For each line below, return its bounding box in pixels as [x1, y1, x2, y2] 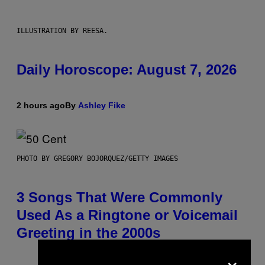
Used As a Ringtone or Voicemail [17, 206, 238, 223]
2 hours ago [17, 100, 65, 110]
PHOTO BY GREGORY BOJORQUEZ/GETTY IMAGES [17, 154, 178, 163]
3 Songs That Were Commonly [17, 189, 222, 205]
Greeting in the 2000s [17, 224, 160, 241]
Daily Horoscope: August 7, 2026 [17, 61, 237, 77]
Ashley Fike [78, 100, 125, 110]
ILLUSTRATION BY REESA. [17, 26, 108, 35]
